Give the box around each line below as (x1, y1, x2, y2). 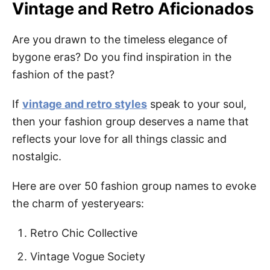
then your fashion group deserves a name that (12, 115, 249, 128)
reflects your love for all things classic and (12, 133, 227, 145)
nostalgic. (12, 150, 61, 163)
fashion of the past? (12, 68, 115, 81)
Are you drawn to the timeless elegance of (12, 33, 228, 46)
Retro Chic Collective (30, 227, 137, 239)
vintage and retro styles (22, 98, 147, 110)
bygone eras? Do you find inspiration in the (12, 51, 231, 63)
